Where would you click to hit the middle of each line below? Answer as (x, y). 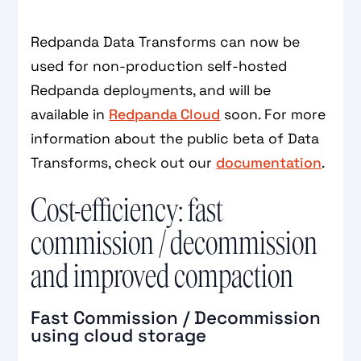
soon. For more (273, 114)
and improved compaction (162, 276)
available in (70, 114)
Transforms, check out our (124, 162)
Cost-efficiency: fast (127, 210)
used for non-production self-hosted (159, 66)
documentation (269, 162)
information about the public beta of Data (175, 138)
